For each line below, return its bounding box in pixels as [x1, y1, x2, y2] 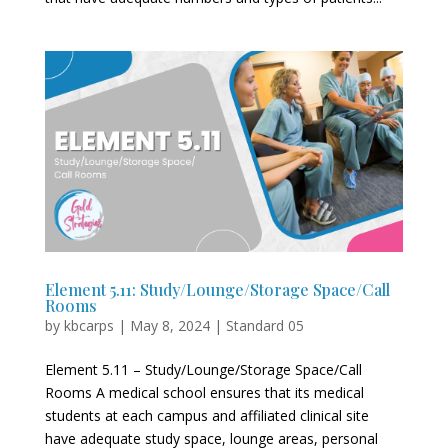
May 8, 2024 [129, 316, 210, 336]
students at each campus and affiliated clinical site [44, 406, 369, 426]
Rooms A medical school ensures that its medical [44, 383, 364, 403]
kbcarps [63, 316, 114, 336]
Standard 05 [225, 316, 304, 336]
